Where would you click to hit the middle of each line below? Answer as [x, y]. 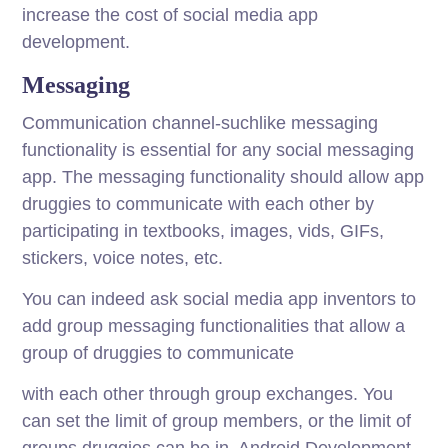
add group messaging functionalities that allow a [214, 326]
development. [76, 42]
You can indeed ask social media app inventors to [219, 299]
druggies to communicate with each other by [198, 204]
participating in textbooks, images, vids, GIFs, [203, 231]
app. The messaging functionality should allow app [223, 177]
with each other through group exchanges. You [208, 394]
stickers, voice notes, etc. [123, 258]
